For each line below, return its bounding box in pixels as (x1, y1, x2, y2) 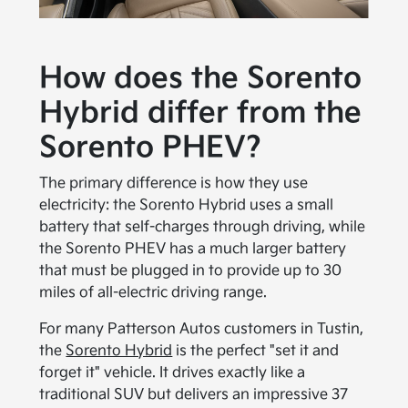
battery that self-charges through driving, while (39, 218, 366, 236)
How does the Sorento (39, 60, 362, 97)
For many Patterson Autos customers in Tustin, (39, 320, 364, 338)
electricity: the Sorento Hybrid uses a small (39, 196, 334, 214)
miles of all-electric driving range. (39, 283, 268, 301)
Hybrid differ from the (39, 95, 362, 131)
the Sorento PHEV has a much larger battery (39, 240, 347, 258)
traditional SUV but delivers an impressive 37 (39, 385, 349, 403)
